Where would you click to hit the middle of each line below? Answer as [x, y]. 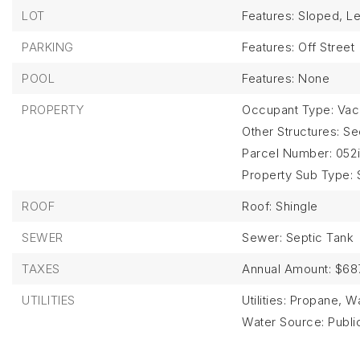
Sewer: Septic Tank [298, 237]
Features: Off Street [299, 47]
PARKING [48, 47]
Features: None [286, 78]
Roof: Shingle [280, 206]
